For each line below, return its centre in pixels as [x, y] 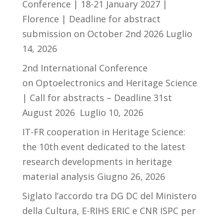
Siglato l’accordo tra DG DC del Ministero [109, 195]
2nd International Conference [85, 68]
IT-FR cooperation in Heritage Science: [104, 132]
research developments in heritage [97, 161]
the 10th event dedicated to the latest [104, 146]
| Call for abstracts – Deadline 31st [97, 97]
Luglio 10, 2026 [111, 112]
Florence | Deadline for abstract [91, 19]
